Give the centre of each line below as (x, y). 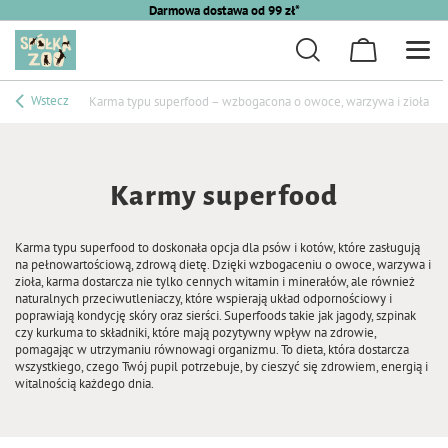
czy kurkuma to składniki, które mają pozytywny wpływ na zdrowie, (195, 332)
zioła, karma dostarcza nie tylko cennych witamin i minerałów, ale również (215, 281)
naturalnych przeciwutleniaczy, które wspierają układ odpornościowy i (203, 298)
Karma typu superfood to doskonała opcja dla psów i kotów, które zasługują (217, 247)
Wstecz (48, 100)
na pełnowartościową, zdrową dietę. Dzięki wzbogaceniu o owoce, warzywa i (223, 264)
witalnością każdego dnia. (84, 383)
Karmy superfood (224, 196)
